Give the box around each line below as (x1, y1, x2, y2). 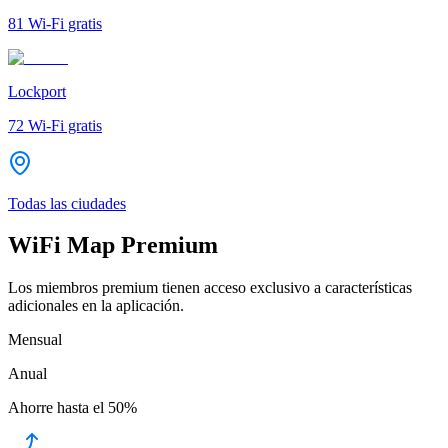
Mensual (8, 331, 62, 349)
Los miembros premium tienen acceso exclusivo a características (8, 279, 412, 297)
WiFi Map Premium (8, 232, 218, 259)
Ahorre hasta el (8, 399, 104, 417)
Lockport (8, 82, 66, 100)
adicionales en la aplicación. (8, 297, 184, 315)
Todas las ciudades (8, 194, 126, 212)
